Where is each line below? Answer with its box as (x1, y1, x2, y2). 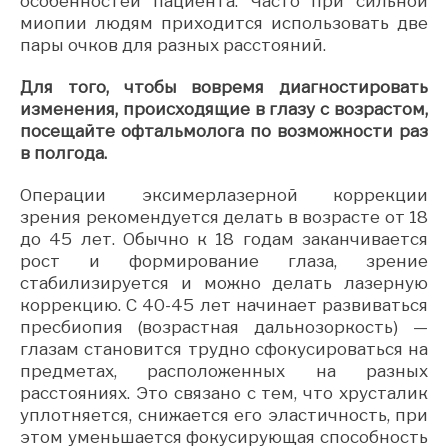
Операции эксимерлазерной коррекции (20, 184, 428, 205)
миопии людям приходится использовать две (20, 12, 428, 33)
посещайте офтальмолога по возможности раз (20, 120, 428, 141)
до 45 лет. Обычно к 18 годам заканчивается (20, 228, 428, 249)
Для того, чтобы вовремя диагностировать (20, 76, 428, 97)
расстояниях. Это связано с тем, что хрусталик (20, 382, 428, 403)
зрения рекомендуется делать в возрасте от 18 (20, 206, 428, 227)
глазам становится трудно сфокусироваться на (20, 338, 428, 359)
